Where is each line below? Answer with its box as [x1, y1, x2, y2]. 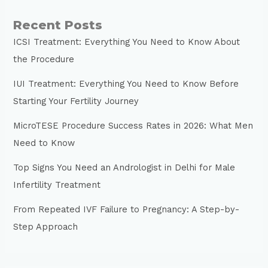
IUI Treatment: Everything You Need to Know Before [13, 78, 239, 89]
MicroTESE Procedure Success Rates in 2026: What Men [13, 120, 254, 131]
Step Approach [13, 221, 78, 232]
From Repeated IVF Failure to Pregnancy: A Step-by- [13, 203, 240, 215]
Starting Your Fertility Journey [13, 95, 139, 106]
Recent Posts [13, 17, 103, 32]
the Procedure [13, 53, 75, 65]
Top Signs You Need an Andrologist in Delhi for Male [13, 162, 236, 173]
